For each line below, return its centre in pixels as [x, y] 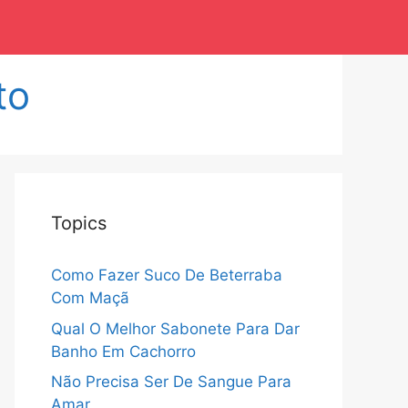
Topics [79, 223]
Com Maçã [90, 298]
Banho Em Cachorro [123, 351]
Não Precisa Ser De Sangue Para [171, 382]
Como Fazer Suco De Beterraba [167, 275]
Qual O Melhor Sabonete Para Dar [175, 328]
